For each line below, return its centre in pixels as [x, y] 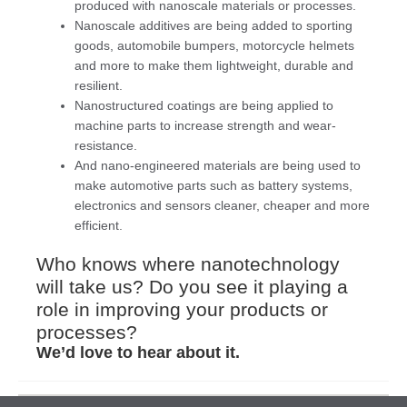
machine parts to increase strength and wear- [205, 125]
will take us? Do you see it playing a [192, 287]
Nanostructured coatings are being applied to [204, 105]
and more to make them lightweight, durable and [214, 65]
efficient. [99, 225]
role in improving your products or [182, 310]
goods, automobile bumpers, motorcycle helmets [214, 45]
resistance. [106, 145]
